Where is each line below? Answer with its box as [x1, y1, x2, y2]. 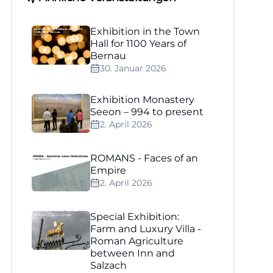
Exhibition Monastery [90, 94, 195, 105]
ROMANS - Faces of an [90, 152, 199, 164]
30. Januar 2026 [100, 63, 167, 74]
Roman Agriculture [90, 235, 184, 247]
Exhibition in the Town [90, 26, 200, 37]
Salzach [90, 260, 127, 271]
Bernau [90, 50, 127, 62]
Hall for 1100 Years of [90, 38, 187, 49]
